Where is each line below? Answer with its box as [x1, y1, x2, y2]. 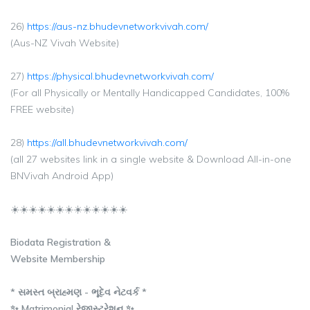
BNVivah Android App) [10, 170, 113, 182]
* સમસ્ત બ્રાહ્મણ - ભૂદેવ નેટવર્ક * [10, 286, 147, 298]
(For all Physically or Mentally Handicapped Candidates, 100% [10, 86, 289, 99]
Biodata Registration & [10, 236, 111, 248]
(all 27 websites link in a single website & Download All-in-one [10, 153, 291, 165]
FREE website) [10, 103, 74, 116]
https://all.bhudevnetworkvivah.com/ [27, 136, 188, 149]
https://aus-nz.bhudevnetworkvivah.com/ [27, 20, 208, 33]
